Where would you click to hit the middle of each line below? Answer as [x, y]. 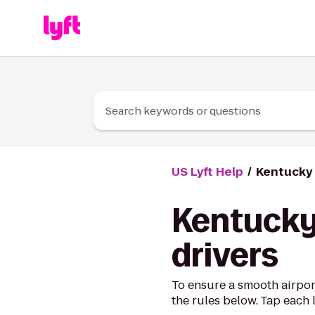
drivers [225, 255]
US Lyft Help [208, 172]
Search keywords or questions [184, 110]
